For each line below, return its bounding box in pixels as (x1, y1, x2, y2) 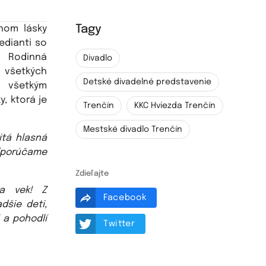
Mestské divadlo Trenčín (83, 125, 183, 134)
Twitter (100, 219, 135, 228)
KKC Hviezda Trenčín (134, 102, 216, 110)
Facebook (100, 193, 147, 202)
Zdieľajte (75, 170, 109, 178)
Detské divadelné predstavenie (83, 78, 212, 86)
